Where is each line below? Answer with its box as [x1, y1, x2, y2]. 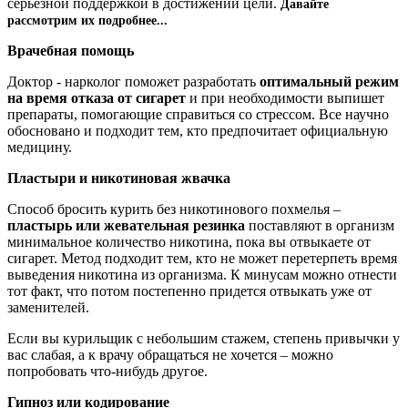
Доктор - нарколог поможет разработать [7, 73, 260, 89]
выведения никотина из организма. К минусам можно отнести [7, 266, 397, 282]
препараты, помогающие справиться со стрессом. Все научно [7, 106, 389, 122]
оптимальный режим [260, 73, 399, 89]
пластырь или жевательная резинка [7, 217, 245, 233]
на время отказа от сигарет [7, 89, 186, 106]
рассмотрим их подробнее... [7, 13, 168, 27]
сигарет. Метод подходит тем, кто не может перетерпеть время [7, 250, 397, 266]
